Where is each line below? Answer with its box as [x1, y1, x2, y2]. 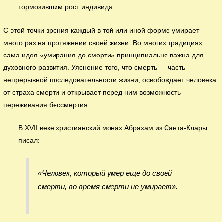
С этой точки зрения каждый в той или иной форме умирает [3, 26, 200, 34]
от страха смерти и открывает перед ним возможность [3, 88, 181, 96]
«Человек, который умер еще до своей [37, 169, 172, 178]
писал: [18, 136, 40, 144]
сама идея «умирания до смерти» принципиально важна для [3, 51, 204, 59]
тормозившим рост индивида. [18, 3, 115, 11]
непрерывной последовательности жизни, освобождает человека [3, 76, 217, 84]
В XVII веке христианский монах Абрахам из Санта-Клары [18, 124, 208, 132]
